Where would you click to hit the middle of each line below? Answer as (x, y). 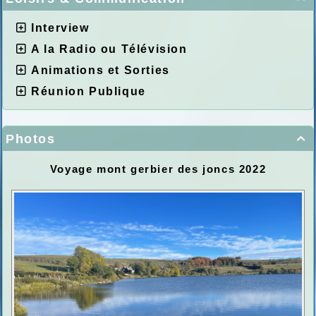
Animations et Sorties (101, 70)
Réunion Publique (89, 91)
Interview (60, 28)
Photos (31, 139)
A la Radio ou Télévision (109, 49)
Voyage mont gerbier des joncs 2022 (158, 169)
